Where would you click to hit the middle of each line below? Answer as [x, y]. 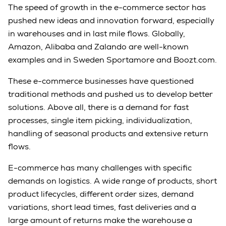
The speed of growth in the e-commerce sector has [107, 7]
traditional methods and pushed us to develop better [110, 94]
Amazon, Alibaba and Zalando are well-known [98, 46]
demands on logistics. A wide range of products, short [112, 181]
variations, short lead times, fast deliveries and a [102, 207]
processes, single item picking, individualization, [100, 120]
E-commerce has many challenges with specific [100, 167]
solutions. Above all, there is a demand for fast [98, 107]
